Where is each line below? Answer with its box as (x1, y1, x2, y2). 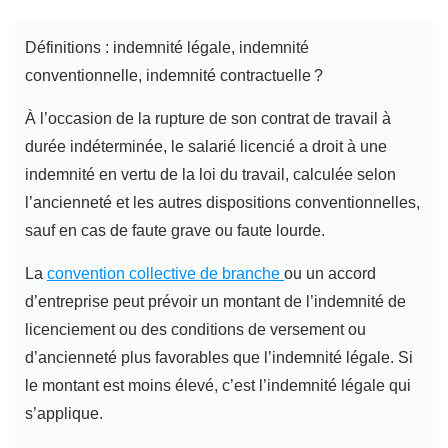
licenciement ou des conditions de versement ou (25, 321, 366, 339)
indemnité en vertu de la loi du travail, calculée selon (25, 166, 396, 184)
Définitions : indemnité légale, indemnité (25, 39, 309, 57)
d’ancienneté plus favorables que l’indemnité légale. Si (25, 349, 413, 367)
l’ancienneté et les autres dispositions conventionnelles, (25, 194, 420, 212)
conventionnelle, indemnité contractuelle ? (25, 67, 323, 85)
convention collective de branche (47, 265, 284, 283)
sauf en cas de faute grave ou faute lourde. (25, 222, 325, 240)
